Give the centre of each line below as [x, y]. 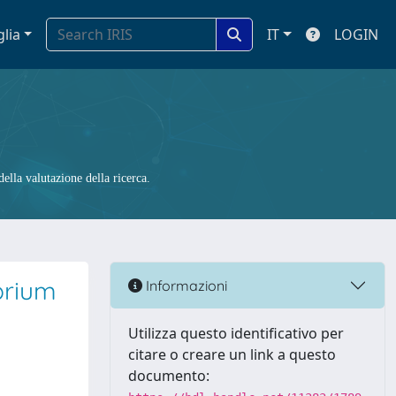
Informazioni [185, 285]
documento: [169, 376]
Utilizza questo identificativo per [236, 333]
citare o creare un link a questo [232, 354]
